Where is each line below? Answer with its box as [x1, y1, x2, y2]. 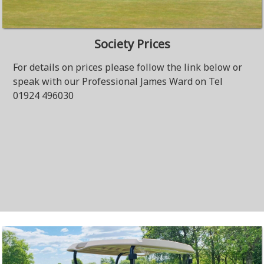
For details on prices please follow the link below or [13, 61, 243, 74]
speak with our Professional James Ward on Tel [13, 75, 223, 88]
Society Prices [94, 36, 170, 52]
